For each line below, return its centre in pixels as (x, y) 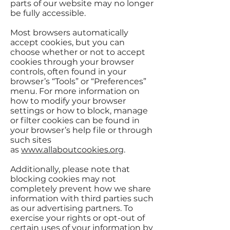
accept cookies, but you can (68, 42)
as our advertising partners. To (72, 208)
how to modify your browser (68, 101)
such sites (31, 140)
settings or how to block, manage (79, 111)
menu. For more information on (75, 91)
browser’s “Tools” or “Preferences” (78, 81)
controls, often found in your (68, 72)
